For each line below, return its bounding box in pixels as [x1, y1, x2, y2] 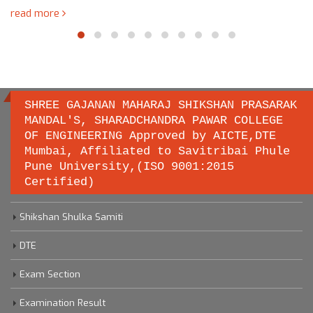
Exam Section [20, 267, 80, 280]
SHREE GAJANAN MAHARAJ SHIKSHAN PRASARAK [24, 98, 297, 112]
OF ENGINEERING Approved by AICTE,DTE [24, 129, 276, 143]
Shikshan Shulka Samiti [20, 210, 123, 223]
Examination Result [20, 296, 105, 309]
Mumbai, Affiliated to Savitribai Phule [24, 144, 290, 158]
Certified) [24, 175, 94, 189]
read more [10, 6, 62, 20]
